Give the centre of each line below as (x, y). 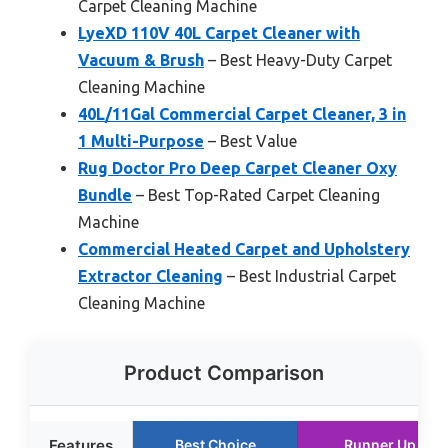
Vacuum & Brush (141, 60)
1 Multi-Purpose (141, 141)
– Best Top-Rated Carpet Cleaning (256, 195)
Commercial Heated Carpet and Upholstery (244, 249)
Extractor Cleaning (150, 276)
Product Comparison (224, 373)
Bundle (105, 195)
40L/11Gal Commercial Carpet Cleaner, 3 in (242, 114)
